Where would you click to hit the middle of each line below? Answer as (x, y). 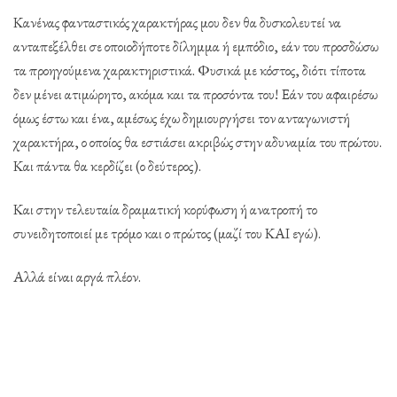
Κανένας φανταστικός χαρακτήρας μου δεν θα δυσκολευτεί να (177, 22)
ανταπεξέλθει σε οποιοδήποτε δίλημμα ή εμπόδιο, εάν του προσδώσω (196, 46)
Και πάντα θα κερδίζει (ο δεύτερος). (107, 166)
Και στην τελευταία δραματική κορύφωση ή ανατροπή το (165, 209)
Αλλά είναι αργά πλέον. (77, 276)
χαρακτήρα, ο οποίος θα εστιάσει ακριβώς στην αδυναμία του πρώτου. (198, 142)
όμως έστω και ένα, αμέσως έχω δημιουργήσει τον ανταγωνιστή (182, 118)
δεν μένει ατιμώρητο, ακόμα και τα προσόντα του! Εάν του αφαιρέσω (195, 94)
